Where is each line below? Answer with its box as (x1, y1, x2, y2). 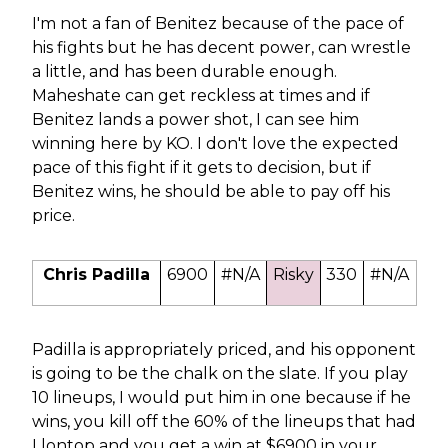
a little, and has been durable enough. (31, 61, 337, 81)
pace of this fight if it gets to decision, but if (31, 157, 371, 177)
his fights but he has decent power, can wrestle (31, 37, 411, 57)
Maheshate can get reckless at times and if (31, 85, 370, 105)
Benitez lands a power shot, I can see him (31, 109, 359, 129)
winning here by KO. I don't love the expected (31, 133, 399, 153)
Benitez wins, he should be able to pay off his (31, 181, 390, 201)
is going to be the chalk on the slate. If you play (31, 363, 408, 383)
